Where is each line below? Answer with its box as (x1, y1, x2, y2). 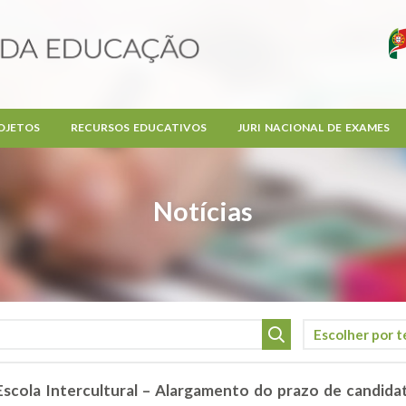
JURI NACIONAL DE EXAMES (237, 121, 390, 134)
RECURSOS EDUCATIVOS (70, 121, 207, 134)
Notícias (153, 195, 253, 227)
